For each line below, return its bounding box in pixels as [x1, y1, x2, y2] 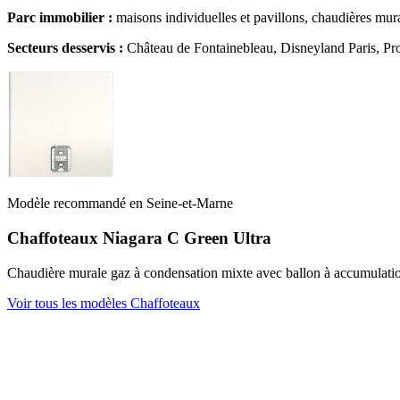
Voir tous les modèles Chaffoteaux [7, 295, 200, 311]
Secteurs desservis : [7, 40, 123, 56]
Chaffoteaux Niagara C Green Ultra [7, 229, 271, 248]
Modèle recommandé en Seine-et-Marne [7, 196, 233, 212]
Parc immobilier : [7, 10, 112, 26]
